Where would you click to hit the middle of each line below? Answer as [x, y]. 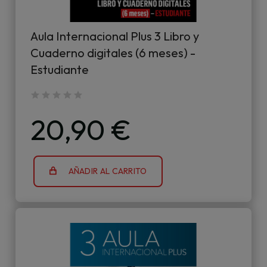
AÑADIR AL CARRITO [108, 171]
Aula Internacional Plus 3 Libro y [115, 36]
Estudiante [60, 69]
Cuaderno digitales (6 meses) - [113, 53]
